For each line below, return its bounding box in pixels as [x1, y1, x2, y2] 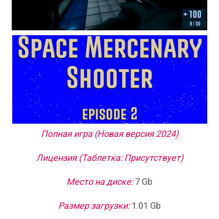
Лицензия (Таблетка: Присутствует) [36, 152, 183, 163]
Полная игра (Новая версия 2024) [41, 128, 178, 139]
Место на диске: [66, 176, 133, 187]
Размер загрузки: [58, 200, 130, 211]
